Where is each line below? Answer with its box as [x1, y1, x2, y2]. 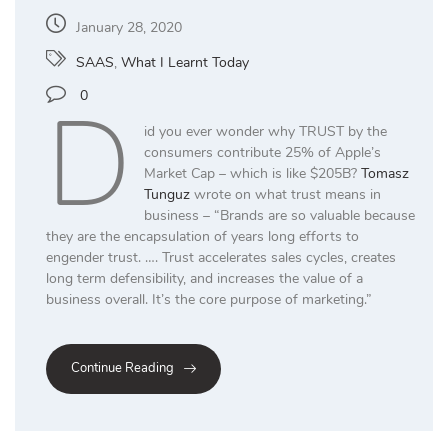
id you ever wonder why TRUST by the [143, 122, 387, 142]
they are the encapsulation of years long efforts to [46, 227, 359, 247]
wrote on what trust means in [189, 185, 381, 205]
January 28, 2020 [76, 18, 182, 38]
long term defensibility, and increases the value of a [46, 269, 363, 289]
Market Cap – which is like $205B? [143, 164, 361, 184]
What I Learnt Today [121, 53, 249, 73]
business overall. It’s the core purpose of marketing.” [46, 290, 372, 310]
